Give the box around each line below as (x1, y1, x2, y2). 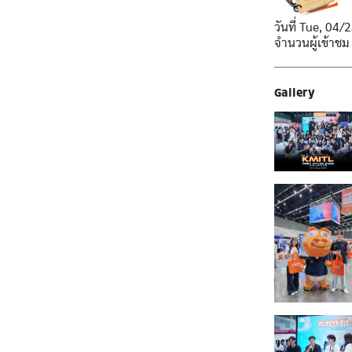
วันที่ (274, 21, 300, 35)
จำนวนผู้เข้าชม (274, 37, 350, 50)
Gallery (274, 85, 316, 101)
